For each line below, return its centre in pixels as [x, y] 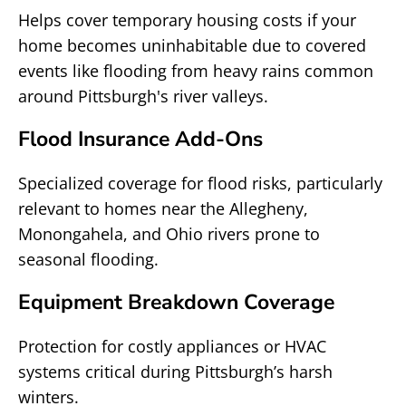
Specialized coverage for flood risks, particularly [200, 183]
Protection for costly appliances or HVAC [172, 346]
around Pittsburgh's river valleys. [143, 96]
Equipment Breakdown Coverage [176, 302]
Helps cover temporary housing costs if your [187, 20]
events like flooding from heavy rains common [196, 71]
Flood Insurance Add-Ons [140, 139]
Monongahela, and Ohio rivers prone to [169, 234]
